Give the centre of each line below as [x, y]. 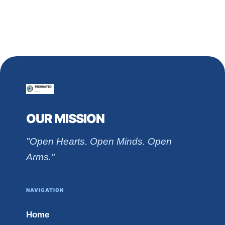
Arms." [41, 157]
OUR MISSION [66, 118]
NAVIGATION [45, 190]
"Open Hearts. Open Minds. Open [99, 141]
